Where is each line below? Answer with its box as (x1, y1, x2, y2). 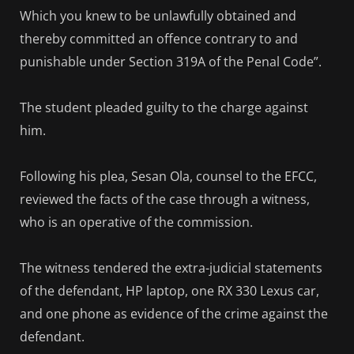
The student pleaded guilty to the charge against (20, 98, 308, 116)
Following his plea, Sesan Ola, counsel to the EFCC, (20, 168, 317, 186)
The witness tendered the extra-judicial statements (20, 259, 322, 277)
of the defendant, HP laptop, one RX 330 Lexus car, (20, 282, 319, 300)
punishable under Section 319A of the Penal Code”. (20, 52, 322, 70)
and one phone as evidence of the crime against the (20, 305, 328, 323)
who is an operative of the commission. (20, 213, 253, 232)
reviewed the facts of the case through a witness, (20, 190, 310, 209)
